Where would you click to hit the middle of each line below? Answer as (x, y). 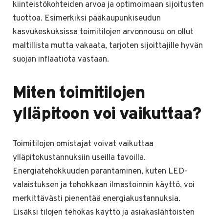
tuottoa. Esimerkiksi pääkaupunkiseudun (87, 18)
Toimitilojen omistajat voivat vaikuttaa (83, 144)
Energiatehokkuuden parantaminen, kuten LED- (100, 172)
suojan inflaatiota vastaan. (61, 59)
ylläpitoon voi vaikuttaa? (107, 114)
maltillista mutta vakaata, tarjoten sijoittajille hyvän (108, 46)
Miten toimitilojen (79, 93)
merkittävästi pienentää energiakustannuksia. (96, 199)
